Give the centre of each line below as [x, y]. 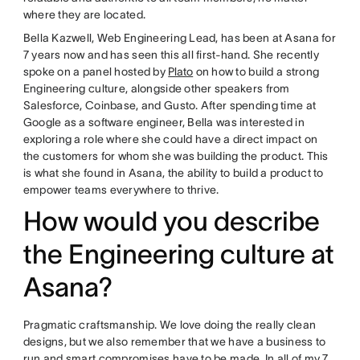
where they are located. [84, 15]
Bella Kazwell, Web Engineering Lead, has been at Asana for [179, 38]
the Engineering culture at [178, 255]
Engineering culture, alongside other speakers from [156, 89]
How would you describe [171, 222]
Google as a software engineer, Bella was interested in [164, 123]
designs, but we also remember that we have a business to [174, 342]
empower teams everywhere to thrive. [122, 190]
